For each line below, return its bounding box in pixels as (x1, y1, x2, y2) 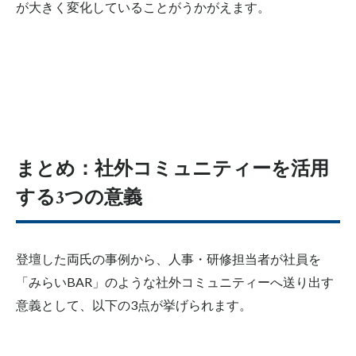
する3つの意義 (16, 184, 142, 210)
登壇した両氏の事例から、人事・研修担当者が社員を (16, 250, 321, 266)
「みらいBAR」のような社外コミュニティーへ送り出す (16, 273, 334, 289)
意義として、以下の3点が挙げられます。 (16, 296, 252, 312)
